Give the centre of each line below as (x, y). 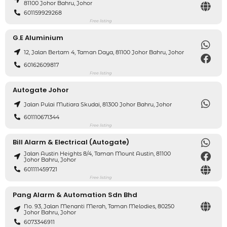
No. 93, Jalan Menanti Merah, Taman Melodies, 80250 (99, 206)
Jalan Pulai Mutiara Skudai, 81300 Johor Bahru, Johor (98, 105)
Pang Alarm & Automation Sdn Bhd (75, 195)
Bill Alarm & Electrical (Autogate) (71, 142)
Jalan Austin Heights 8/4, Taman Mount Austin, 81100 (98, 154)
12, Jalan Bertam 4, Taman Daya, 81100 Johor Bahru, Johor (104, 52)
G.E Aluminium (38, 37)
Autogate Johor (41, 90)
